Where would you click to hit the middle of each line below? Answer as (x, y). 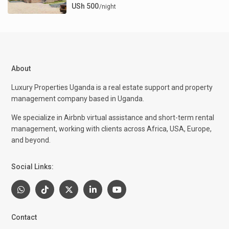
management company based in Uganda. (78, 99)
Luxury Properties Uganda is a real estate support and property (112, 88)
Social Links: (33, 167)
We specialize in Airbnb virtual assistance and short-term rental (113, 118)
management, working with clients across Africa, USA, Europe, (112, 129)
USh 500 (85, 6)
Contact (24, 217)
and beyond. (31, 140)
